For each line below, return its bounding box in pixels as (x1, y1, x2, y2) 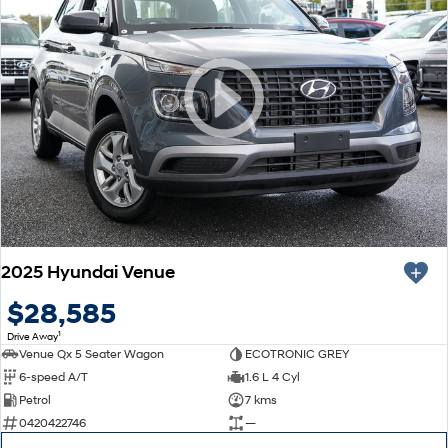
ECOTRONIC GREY (244, 346, 350, 362)
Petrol (19, 392, 51, 408)
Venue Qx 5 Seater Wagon (19, 346, 164, 362)
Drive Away (7, 328, 58, 343)
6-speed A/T (19, 369, 88, 385)
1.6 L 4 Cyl (244, 369, 300, 385)
